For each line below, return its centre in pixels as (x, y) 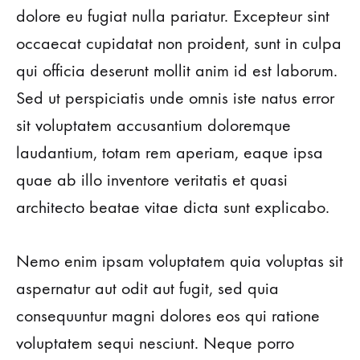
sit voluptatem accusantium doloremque (153, 125)
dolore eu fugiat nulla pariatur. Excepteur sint (173, 16)
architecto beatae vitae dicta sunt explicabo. (173, 207)
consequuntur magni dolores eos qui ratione (168, 316)
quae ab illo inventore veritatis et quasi (152, 180)
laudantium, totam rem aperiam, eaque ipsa (170, 153)
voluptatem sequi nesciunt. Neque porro (155, 343)
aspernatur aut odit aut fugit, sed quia (147, 288)
